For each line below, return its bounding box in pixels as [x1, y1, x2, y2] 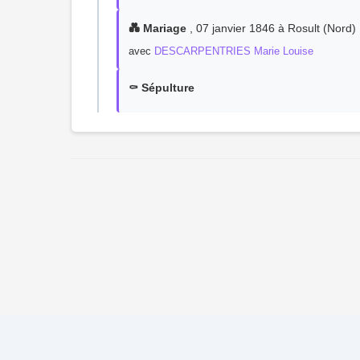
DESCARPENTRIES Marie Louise [154, 45, 313, 57]
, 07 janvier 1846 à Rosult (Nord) [186, 22, 356, 35]
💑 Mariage [129, 22, 186, 35]
